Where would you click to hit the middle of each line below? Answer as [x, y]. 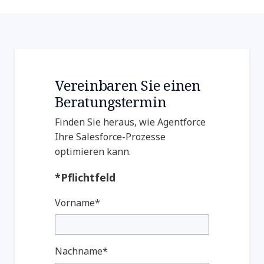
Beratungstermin [111, 101]
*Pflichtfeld [85, 177]
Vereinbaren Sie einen [128, 85]
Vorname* [78, 202]
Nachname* [82, 251]
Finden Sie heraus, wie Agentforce [131, 122]
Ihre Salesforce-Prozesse [110, 136]
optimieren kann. [93, 151]
